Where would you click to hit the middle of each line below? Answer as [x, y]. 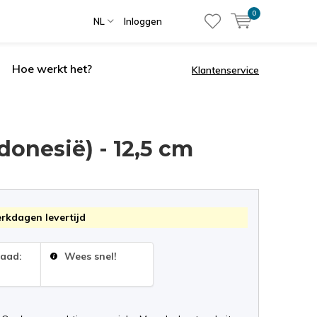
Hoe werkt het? [52, 69]
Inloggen [143, 21]
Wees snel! [90, 256]
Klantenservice [225, 70]
